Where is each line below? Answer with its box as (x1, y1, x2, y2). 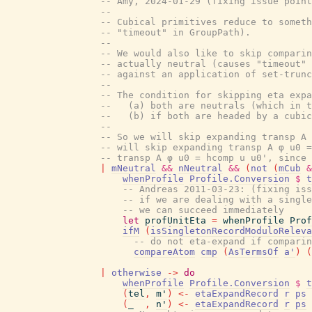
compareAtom (134, 247, 195, 257)
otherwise (111, 267, 162, 278)
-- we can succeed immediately (123, 205, 284, 215)
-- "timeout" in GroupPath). (100, 27, 251, 38)
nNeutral (178, 163, 223, 173)
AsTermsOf (228, 247, 279, 257)
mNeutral (111, 163, 156, 173)
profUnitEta (145, 215, 206, 226)
